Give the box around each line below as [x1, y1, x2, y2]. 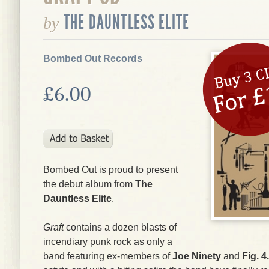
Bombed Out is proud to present [43, 165, 178, 175]
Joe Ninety [172, 251, 221, 261]
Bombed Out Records [43, 53, 142, 64]
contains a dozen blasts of [66, 222, 177, 232]
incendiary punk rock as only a [43, 237, 172, 247]
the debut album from [43, 179, 135, 189]
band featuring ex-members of [43, 251, 172, 261]
